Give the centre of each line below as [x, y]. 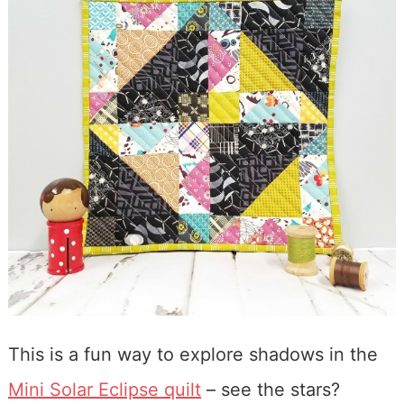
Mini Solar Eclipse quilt [104, 390]
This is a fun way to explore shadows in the [193, 355]
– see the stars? [270, 390]
